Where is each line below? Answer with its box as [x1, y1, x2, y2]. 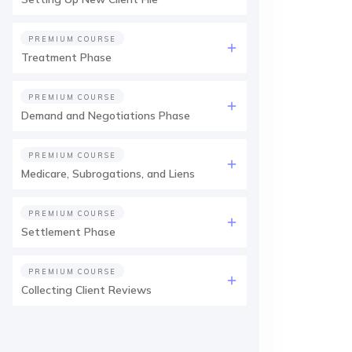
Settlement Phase [21, 225, 115, 239]
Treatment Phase [21, 50, 112, 64]
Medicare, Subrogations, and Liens [21, 167, 195, 181]
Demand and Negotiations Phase [21, 108, 190, 123]
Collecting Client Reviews [21, 283, 152, 297]
